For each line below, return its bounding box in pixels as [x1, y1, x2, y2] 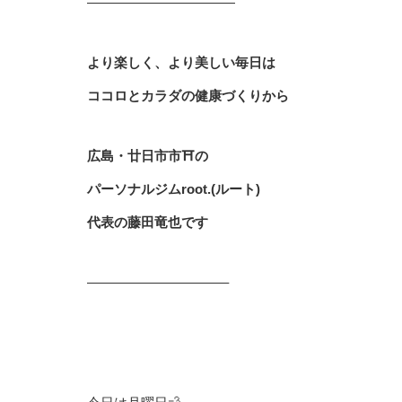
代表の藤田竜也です [87, 214, 208, 230]
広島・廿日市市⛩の [87, 148, 208, 163]
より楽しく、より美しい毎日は [87, 55, 275, 70]
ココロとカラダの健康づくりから [87, 88, 289, 103]
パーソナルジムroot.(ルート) [87, 181, 260, 197]
